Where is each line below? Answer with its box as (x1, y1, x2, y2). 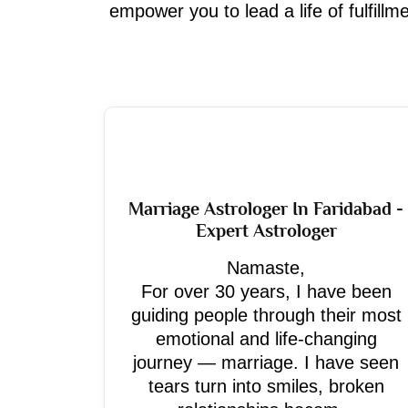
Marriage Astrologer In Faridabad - (128, 199, 403, 219)
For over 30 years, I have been (140, 281, 392, 301)
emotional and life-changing (155, 329, 377, 349)
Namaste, (227, 258, 305, 278)
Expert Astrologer (195, 220, 337, 240)
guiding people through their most (130, 305, 402, 325)
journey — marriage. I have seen (133, 352, 399, 372)
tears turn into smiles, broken (148, 376, 384, 396)
